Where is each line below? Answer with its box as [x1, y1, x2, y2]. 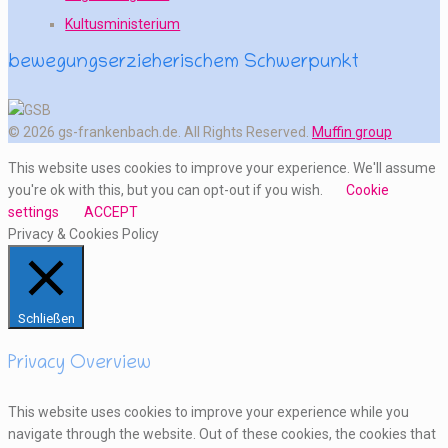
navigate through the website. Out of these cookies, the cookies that [8, 425, 436, 442]
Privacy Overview [8, 354, 151, 376]
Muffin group [312, 123, 392, 140]
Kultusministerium [65, 15, 181, 32]
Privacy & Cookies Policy [8, 225, 159, 242]
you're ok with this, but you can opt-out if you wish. [8, 181, 326, 198]
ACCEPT [84, 203, 138, 220]
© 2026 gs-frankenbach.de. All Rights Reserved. [8, 123, 312, 140]
